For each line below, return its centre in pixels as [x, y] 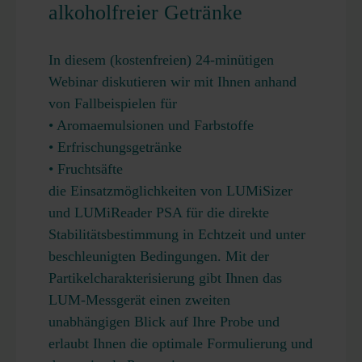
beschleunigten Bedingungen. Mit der [159, 256]
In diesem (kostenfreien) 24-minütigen [161, 60]
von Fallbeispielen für [113, 103]
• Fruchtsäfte [86, 169]
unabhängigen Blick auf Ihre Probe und [164, 322]
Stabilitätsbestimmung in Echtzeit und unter [177, 234]
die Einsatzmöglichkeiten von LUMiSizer [170, 191]
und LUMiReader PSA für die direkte [159, 213]
